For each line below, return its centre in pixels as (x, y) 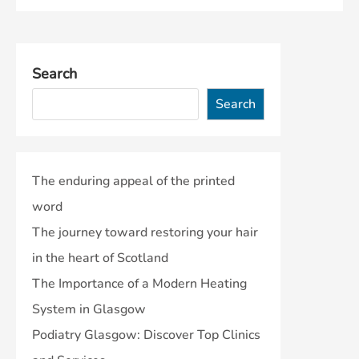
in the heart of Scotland (100, 258)
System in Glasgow (89, 309)
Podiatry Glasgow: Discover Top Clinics (146, 335)
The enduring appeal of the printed (133, 181)
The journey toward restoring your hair (145, 232)
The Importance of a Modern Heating (139, 283)
